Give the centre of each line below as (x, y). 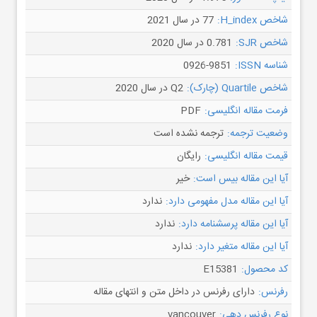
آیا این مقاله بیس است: (241, 179)
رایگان (189, 156)
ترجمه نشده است (189, 134)
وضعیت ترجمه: (258, 134)
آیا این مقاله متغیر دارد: (242, 247)
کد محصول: (265, 270)
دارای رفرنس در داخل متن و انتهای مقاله (174, 292)
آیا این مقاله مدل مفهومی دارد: (227, 202)
